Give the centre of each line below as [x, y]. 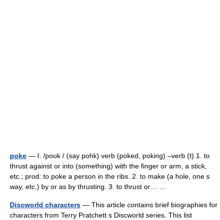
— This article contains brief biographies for [149, 205]
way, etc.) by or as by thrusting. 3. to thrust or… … [90, 187]
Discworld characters [45, 205]
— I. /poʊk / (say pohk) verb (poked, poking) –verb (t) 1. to [118, 156]
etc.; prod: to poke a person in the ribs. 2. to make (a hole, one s [110, 176]
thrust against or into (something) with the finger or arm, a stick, [108, 166]
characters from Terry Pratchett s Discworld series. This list [101, 215]
